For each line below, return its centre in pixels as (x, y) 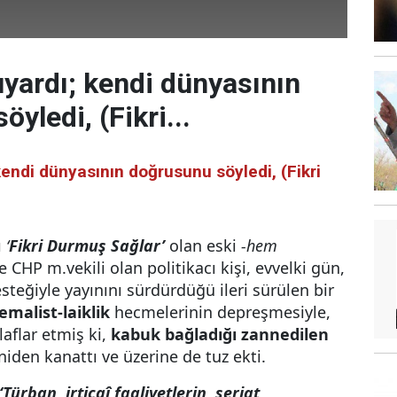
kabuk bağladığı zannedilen (220, 334)
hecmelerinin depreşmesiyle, (220, 312)
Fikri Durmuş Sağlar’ (87, 245)
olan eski (203, 245)
